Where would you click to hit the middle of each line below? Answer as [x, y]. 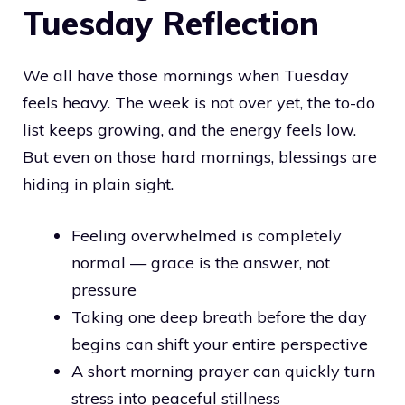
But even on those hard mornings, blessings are [200, 156]
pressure [104, 289]
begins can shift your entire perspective [220, 344]
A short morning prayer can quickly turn [223, 371]
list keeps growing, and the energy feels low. [189, 129]
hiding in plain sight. [98, 184]
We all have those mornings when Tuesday [186, 75]
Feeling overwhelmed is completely [207, 235]
